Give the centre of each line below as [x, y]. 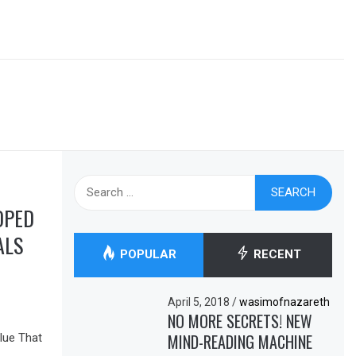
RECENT [275, 254]
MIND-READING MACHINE [240, 341]
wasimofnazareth [285, 302]
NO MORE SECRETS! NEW [240, 321]
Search [94, 184]
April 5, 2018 [200, 302]
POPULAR [146, 254]
